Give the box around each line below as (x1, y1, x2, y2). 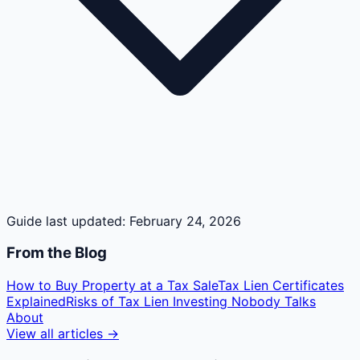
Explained (6, 292, 66, 309)
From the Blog (6, 243, 107, 263)
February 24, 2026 (129, 212, 241, 229)
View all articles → (6, 325, 119, 342)
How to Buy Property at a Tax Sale (6, 276, 218, 293)
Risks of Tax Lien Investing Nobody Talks (66, 292, 316, 309)
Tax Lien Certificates (218, 276, 344, 293)
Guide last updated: (6, 212, 125, 229)
